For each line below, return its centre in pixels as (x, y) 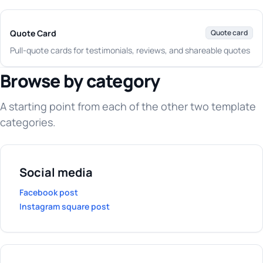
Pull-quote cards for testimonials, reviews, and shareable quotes (130, 50)
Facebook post (49, 192)
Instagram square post (65, 206)
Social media (56, 172)
